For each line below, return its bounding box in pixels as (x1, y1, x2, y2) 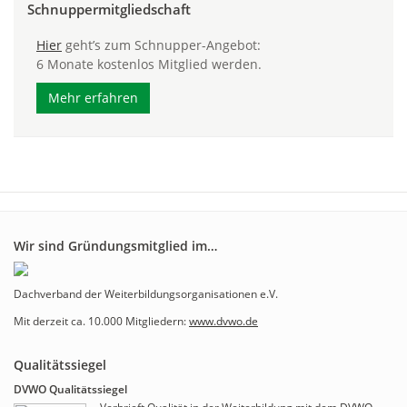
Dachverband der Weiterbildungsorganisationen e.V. (14, 286, 278, 302)
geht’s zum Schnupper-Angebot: (62, 36, 261, 54)
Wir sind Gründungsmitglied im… (14, 237, 217, 254)
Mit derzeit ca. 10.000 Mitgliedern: (14, 313, 189, 329)
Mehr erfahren (48, 89, 138, 106)
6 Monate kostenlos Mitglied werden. (36, 55, 262, 73)
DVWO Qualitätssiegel (14, 382, 127, 397)
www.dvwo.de (189, 313, 258, 329)
